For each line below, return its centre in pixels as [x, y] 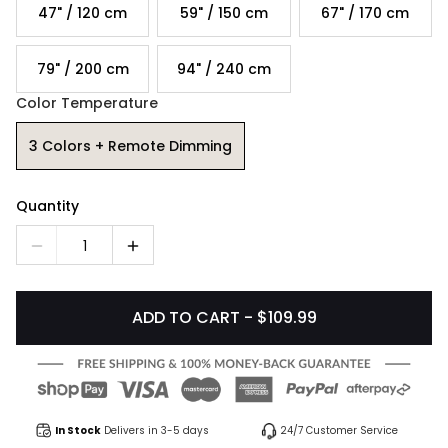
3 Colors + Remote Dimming [130, 145]
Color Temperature [87, 103]
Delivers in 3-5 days [156, 431]
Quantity [47, 206]
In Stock [78, 431]
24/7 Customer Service [339, 431]
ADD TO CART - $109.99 [224, 317]
